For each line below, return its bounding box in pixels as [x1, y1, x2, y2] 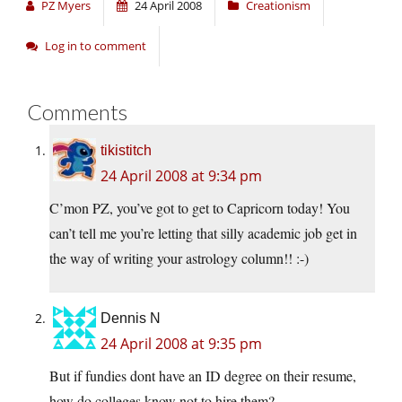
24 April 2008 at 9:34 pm [100, 166, 262, 187]
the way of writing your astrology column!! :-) [49, 249, 309, 268]
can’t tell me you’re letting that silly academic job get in [49, 223, 357, 243]
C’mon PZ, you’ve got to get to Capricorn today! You [49, 198, 350, 218]
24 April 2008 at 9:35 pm [100, 334, 262, 354]
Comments [27, 99, 127, 126]
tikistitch [100, 143, 152, 159]
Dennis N [100, 310, 161, 327]
